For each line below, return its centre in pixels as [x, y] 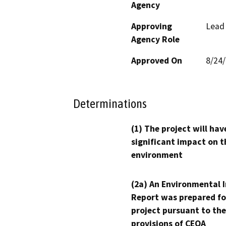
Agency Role [155, 39]
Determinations [110, 104]
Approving [152, 26]
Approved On [157, 60]
